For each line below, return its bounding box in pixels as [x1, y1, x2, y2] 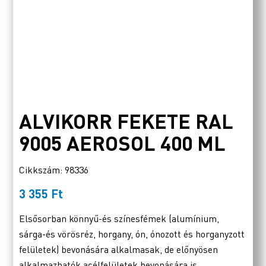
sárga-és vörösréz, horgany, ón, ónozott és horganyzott [19, 227, 245, 240]
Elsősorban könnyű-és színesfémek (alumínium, [19, 212, 220, 224]
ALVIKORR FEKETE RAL [19, 108, 234, 134]
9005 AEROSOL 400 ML [19, 130, 226, 156]
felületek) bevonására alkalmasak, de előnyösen [19, 243, 218, 255]
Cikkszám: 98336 [19, 164, 89, 176]
